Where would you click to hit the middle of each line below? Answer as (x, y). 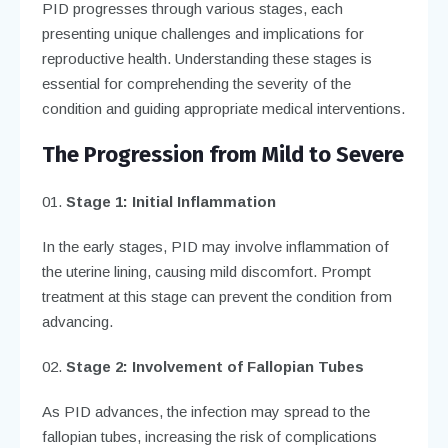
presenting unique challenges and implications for (202, 33)
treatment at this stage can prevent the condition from (216, 296)
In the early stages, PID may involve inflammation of (215, 246)
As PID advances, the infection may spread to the (205, 411)
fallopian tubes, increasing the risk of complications (209, 436)
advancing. (77, 321)
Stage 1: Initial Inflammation (170, 201)
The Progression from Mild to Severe (222, 154)
